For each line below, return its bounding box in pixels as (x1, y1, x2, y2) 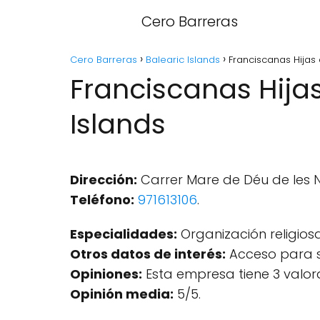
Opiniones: (70, 265, 142, 283)
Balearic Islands (146, 53, 220, 66)
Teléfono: (70, 191, 134, 209)
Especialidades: (70, 225, 177, 243)
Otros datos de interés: (70, 245, 226, 263)
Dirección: (70, 171, 137, 189)
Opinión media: (70, 285, 174, 303)
